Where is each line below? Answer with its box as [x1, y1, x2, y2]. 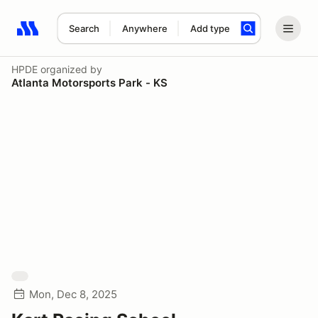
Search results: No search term [16, 29, 182, 43]
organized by [38, 63, 102, 75]
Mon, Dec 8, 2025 [29, 287, 117, 301]
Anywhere [121, 23, 168, 34]
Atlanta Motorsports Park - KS [11, 76, 168, 89]
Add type [190, 23, 230, 34]
